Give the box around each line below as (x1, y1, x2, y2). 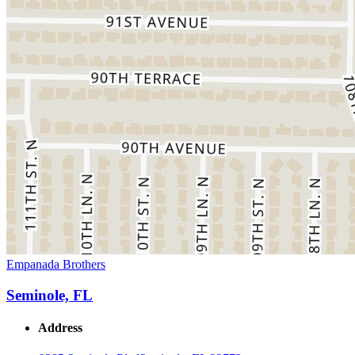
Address (38, 321, 82, 335)
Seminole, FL (6, 286, 93, 303)
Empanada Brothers (6, 258, 105, 272)
